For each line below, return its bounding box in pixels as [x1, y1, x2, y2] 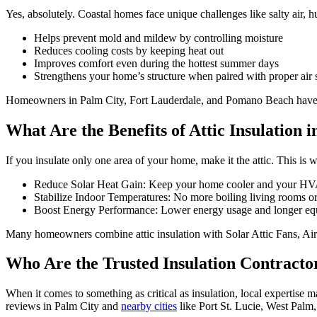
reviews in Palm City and [6, 300, 121, 313]
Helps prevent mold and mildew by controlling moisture [34, 31, 283, 44]
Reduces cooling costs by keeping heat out [34, 44, 224, 57]
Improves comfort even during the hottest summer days [34, 57, 279, 69]
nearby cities [121, 300, 177, 313]
